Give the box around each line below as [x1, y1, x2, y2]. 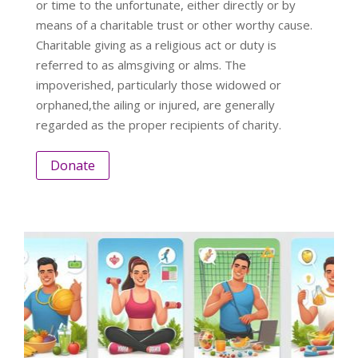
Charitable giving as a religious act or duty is [36, 36, 276, 53]
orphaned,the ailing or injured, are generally [36, 96, 275, 113]
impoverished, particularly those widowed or [36, 76, 281, 93]
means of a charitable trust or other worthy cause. [36, 16, 312, 33]
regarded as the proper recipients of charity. [36, 116, 281, 133]
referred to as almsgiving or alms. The [36, 56, 246, 73]
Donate [50, 156, 95, 174]
